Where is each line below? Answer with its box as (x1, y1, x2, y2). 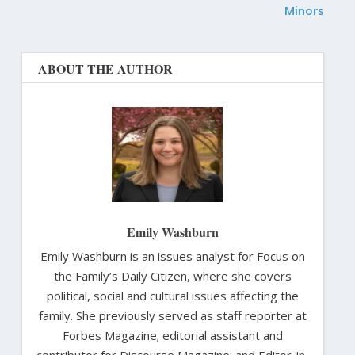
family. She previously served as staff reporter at (39, 307, 307, 324)
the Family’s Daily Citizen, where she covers (54, 268, 292, 284)
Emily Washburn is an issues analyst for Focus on (40, 248, 305, 265)
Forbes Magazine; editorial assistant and (63, 327, 283, 344)
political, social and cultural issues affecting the (47, 288, 299, 304)
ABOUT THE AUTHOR (37, 59, 173, 78)
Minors (284, 2, 325, 19)
